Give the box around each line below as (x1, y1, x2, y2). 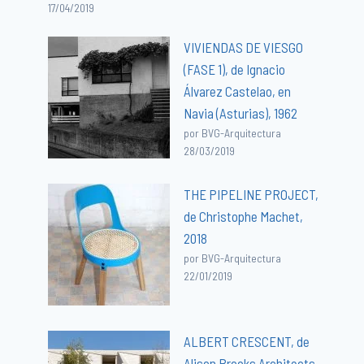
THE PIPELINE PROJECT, (184, 185, 319, 202)
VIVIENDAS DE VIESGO (184, 38, 304, 55)
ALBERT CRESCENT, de (184, 332, 310, 349)
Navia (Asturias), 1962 (184, 104, 298, 121)
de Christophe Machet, (184, 207, 304, 224)
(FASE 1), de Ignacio (184, 60, 286, 77)
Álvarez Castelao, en (184, 82, 292, 99)
